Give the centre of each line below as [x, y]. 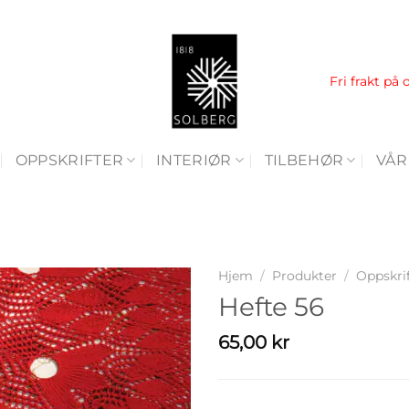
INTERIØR [194, 160]
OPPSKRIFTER [69, 160]
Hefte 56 [271, 306]
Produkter [305, 276]
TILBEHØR [304, 160]
